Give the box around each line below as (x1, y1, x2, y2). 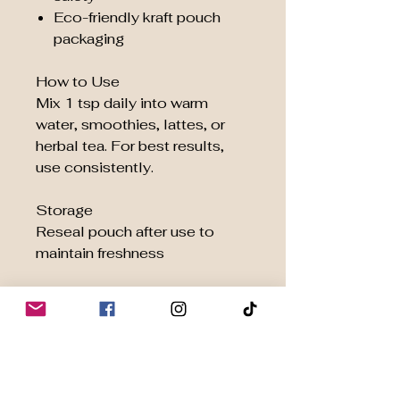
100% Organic (54, 308, 157, 327)
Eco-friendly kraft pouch (54, 8, 221, 27)
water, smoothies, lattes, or (36, 115, 225, 134)
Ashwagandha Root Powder (54, 329, 247, 348)
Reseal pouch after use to (36, 222, 214, 241)
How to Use (36, 72, 120, 91)
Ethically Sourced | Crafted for (36, 372, 244, 391)
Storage (36, 201, 93, 220)
